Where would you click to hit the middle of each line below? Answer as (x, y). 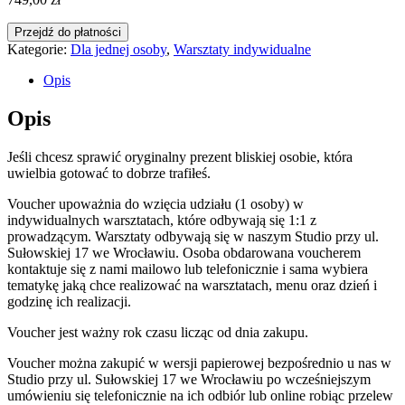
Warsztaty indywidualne (242, 49)
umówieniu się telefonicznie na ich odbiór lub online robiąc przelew (200, 395)
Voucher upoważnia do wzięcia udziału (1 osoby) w (155, 203)
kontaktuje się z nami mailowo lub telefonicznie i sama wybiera (188, 268)
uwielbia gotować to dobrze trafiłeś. (109, 173)
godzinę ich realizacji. (69, 301)
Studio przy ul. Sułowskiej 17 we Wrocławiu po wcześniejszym (189, 379)
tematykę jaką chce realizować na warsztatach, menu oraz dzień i (192, 285)
